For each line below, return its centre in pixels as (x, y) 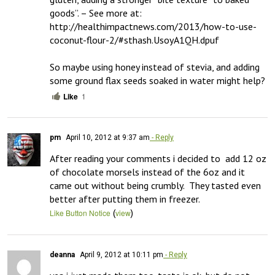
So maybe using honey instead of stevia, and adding (155, 67)
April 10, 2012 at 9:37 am (107, 137)
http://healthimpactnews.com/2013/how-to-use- (153, 26)
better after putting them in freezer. (125, 199)
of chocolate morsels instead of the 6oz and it (147, 172)
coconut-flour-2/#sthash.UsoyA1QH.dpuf (134, 40)
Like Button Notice (80, 213)
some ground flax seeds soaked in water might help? (157, 80)
